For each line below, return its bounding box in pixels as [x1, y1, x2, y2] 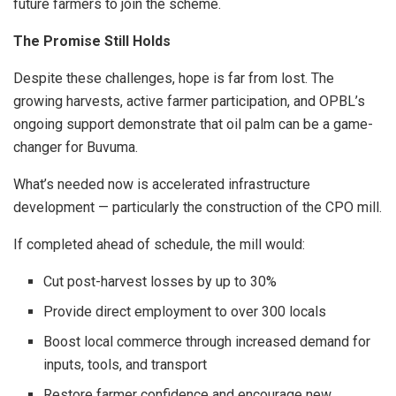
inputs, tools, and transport [43, 356, 208, 374]
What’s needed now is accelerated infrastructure [13, 176, 310, 194]
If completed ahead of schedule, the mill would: [13, 236, 305, 254]
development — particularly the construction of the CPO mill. [13, 199, 382, 217]
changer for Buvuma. [13, 139, 138, 156]
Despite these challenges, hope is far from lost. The [13, 70, 334, 88]
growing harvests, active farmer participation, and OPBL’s [13, 93, 365, 110]
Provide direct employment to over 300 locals [43, 303, 327, 321]
